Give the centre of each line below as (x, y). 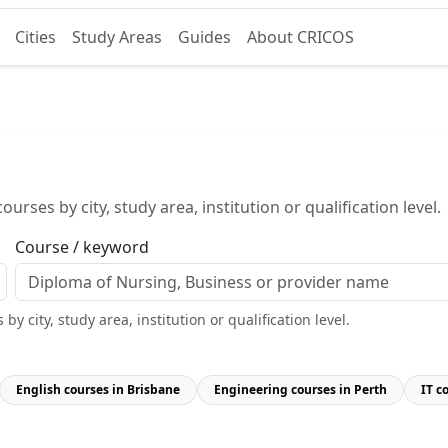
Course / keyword (81, 247)
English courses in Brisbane (98, 389)
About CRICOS (300, 37)
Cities (35, 37)
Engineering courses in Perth (300, 389)
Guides (204, 37)
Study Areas (116, 37)
